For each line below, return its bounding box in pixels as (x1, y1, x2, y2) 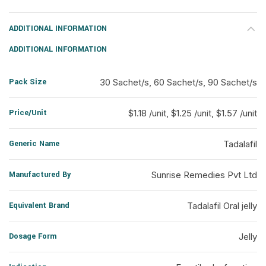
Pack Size (9, 77, 46, 87)
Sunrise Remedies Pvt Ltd (151, 169, 257, 180)
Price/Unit (9, 107, 47, 118)
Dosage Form (9, 231, 56, 242)
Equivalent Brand (9, 200, 69, 211)
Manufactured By (9, 169, 71, 180)
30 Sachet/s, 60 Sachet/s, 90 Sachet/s (100, 77, 257, 88)
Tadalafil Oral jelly (187, 200, 257, 211)
